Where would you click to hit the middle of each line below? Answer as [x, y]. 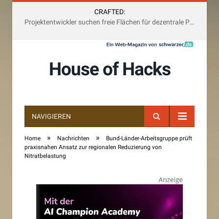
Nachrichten [73, 138]
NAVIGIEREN [51, 116]
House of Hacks [109, 69]
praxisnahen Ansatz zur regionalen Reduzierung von [93, 147]
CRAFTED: [109, 12]
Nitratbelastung [45, 156]
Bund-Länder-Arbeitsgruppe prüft [149, 138]
